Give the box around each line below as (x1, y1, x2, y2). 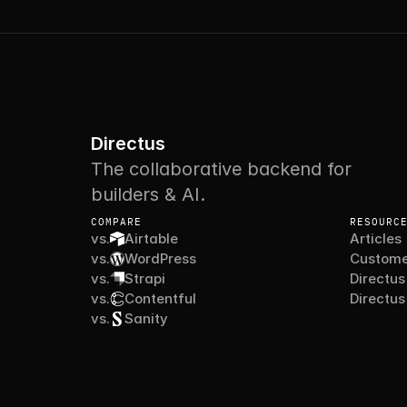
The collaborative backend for (91, 158, 352, 180)
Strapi (124, 270, 165, 287)
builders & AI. (91, 184, 205, 205)
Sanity (124, 310, 168, 327)
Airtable (124, 230, 178, 247)
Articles (350, 230, 402, 247)
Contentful (124, 290, 196, 307)
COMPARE (91, 215, 142, 228)
